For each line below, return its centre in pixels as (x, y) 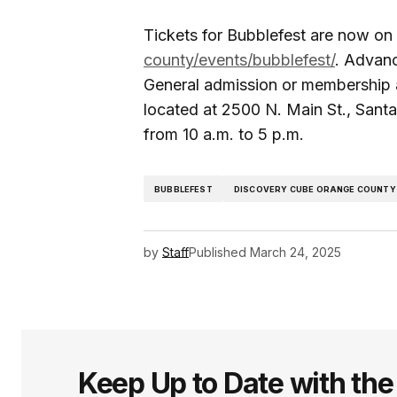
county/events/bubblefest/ (239, 60)
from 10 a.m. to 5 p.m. (224, 135)
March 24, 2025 (296, 253)
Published (218, 253)
